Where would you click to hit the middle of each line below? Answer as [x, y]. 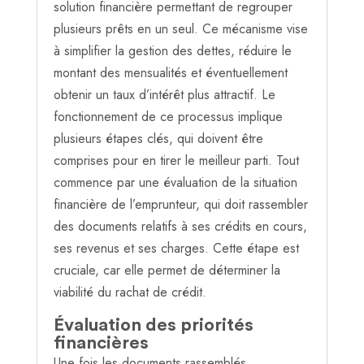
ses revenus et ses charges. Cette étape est [176, 249]
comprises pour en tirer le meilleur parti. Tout [176, 161]
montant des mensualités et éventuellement [170, 73]
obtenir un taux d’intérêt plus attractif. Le [164, 95]
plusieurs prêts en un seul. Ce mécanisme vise [180, 29]
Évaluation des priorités [153, 325]
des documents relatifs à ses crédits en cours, [180, 227]
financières [101, 343]
